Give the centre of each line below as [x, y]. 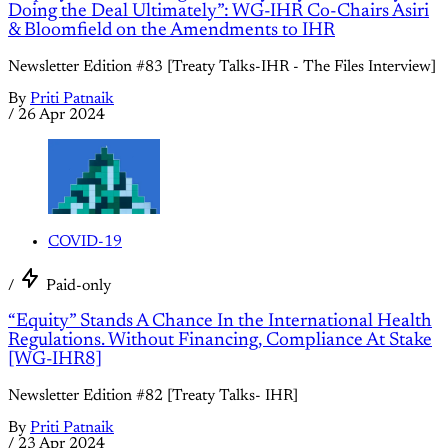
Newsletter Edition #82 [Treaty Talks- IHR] [153, 396]
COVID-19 [85, 241]
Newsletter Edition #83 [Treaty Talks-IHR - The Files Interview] [222, 67]
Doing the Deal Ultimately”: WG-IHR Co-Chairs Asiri [218, 12]
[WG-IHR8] [55, 360]
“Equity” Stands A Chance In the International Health [220, 322]
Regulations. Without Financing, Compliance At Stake [220, 341]
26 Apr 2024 [61, 115]
